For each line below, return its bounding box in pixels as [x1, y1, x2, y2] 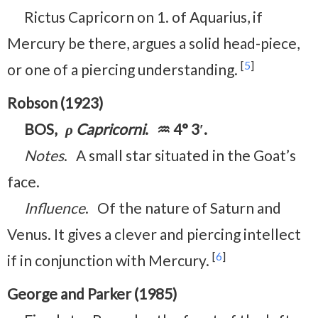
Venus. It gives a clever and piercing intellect [7, 224, 301, 243]
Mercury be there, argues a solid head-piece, [7, 33, 300, 52]
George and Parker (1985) [7, 284, 177, 302]
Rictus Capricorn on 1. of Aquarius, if [24, 7, 263, 26]
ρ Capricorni [65, 119, 145, 138]
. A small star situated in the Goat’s [64, 146, 296, 164]
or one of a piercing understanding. [7, 60, 241, 78]
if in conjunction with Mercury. [7, 251, 212, 269]
